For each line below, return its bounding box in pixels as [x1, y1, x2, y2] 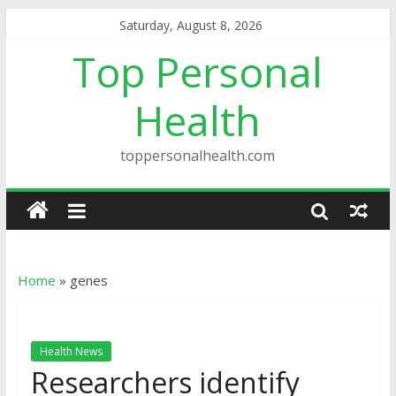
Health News [39, 344, 103, 359]
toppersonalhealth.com [120, 146, 276, 165]
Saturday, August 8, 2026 [119, 17, 263, 34]
